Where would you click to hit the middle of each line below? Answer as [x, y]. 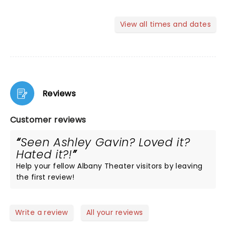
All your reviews [115, 212]
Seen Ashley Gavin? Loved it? [105, 142]
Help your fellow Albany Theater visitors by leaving [109, 166]
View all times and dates [165, 24]
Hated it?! [44, 154]
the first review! [45, 177]
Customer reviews [48, 120]
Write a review [42, 212]
